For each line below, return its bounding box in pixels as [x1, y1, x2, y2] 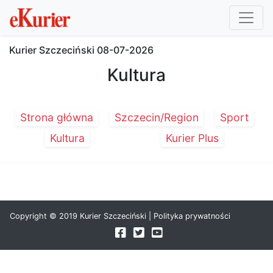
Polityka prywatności [154, 211, 230, 221]
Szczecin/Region [114, 111, 199, 124]
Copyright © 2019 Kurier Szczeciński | [10, 211, 154, 221]
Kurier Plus [165, 132, 219, 144]
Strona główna [19, 111, 93, 124]
